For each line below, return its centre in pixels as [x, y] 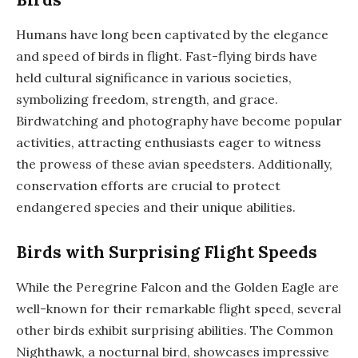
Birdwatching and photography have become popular [179, 121]
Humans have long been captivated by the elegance [172, 35]
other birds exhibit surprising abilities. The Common [175, 330]
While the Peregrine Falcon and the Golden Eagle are [177, 287]
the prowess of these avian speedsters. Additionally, [174, 164]
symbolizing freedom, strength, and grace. [147, 99]
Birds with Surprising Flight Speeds [167, 252]
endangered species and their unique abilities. [156, 207]
